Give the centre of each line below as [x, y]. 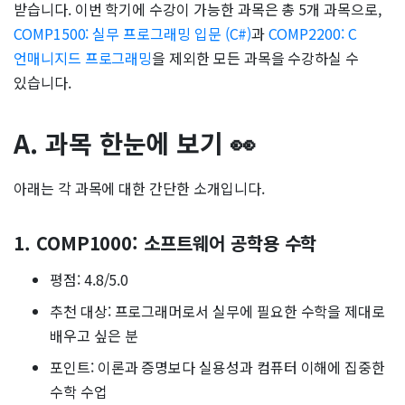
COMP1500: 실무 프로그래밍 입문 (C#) [133, 34]
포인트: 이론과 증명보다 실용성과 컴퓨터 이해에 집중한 [218, 367]
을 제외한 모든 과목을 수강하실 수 [256, 58]
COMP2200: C [313, 34]
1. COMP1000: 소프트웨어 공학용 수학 [165, 243]
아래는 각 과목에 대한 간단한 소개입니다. [139, 188]
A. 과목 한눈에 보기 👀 [135, 143]
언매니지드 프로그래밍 [83, 58]
